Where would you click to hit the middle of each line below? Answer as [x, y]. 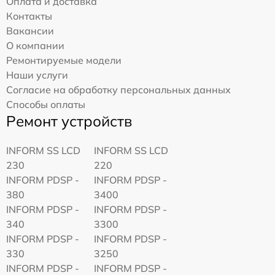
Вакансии [30, 30]
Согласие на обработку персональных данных [118, 89]
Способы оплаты [46, 104]
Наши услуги [37, 75]
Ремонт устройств [69, 121]
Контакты [29, 16]
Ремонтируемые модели [64, 60]
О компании [35, 45]
